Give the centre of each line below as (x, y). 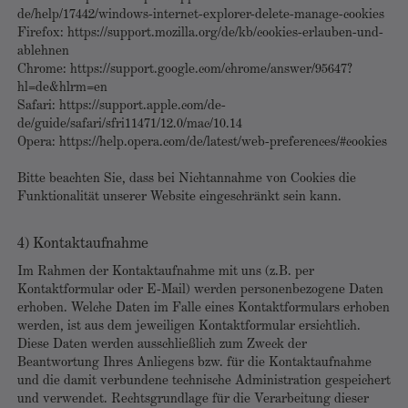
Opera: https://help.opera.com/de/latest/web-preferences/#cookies (202, 143)
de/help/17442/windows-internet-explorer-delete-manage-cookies (201, 15)
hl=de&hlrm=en (62, 88)
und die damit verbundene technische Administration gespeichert (204, 381)
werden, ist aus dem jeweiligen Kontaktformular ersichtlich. (189, 326)
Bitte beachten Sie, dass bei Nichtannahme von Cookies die (187, 179)
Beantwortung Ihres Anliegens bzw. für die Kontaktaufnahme (194, 363)
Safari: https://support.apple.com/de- (122, 106)
